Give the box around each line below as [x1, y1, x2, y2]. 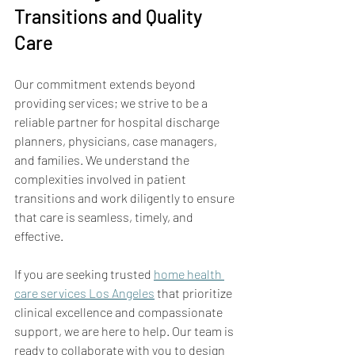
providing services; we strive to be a [14, 94, 210, 110]
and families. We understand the [14, 151, 192, 167]
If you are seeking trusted [14, 265, 154, 281]
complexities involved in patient [14, 170, 189, 186]
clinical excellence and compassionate [14, 303, 225, 319]
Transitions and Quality [14, 4, 206, 28]
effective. [14, 227, 63, 243]
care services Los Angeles [14, 284, 155, 300]
